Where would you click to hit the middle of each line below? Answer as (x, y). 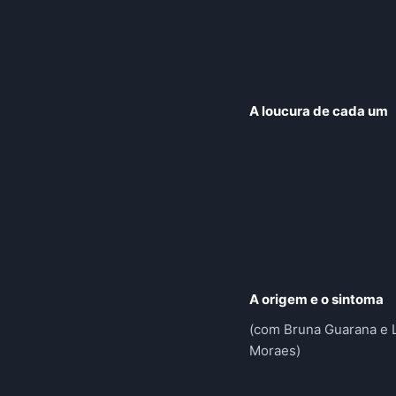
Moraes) (275, 351)
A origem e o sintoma (317, 300)
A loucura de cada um (319, 111)
